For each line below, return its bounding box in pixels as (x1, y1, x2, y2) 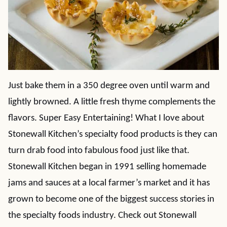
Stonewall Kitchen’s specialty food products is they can (8, 130, 217, 139)
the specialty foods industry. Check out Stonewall (8, 211, 197, 220)
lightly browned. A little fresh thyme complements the (8, 97, 215, 107)
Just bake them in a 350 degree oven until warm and (8, 81, 210, 91)
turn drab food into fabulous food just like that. (8, 146, 190, 156)
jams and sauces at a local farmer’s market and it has (8, 178, 210, 188)
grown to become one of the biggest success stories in (8, 195, 214, 204)
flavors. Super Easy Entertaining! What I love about (8, 113, 204, 123)
